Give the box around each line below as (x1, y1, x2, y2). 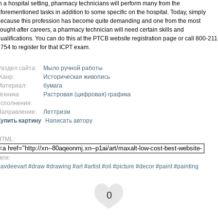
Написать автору (45, 117, 92, 124)
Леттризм (43, 108, 70, 115)
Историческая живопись (43, 73, 110, 80)
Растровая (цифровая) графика (43, 91, 131, 98)
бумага (43, 82, 62, 89)
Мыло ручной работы (43, 64, 103, 72)
